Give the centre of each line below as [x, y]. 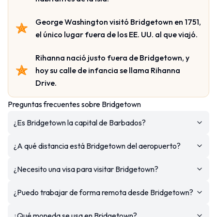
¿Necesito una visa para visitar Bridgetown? [86, 169]
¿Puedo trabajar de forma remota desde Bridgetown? [103, 192]
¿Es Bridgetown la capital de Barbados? [80, 122]
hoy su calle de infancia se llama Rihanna [108, 70]
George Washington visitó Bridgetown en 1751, [118, 22]
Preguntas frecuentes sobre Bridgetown [74, 104]
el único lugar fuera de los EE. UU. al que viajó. [116, 34]
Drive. [46, 83]
